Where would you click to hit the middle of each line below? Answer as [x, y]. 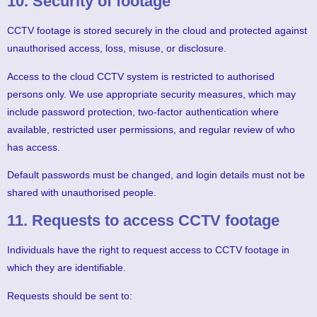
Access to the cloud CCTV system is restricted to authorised [141, 76]
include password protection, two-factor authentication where [143, 111]
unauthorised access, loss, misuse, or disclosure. [117, 48]
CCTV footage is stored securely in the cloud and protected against [157, 31]
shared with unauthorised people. [82, 193]
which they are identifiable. [67, 268]
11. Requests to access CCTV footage [143, 221]
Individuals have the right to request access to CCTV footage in [148, 250]
